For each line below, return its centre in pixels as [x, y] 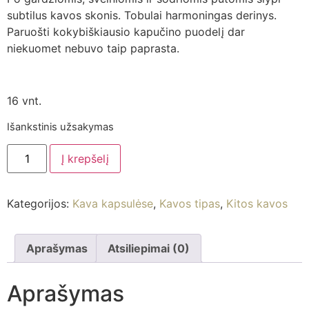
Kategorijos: [40, 204]
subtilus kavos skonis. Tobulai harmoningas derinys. [142, 15]
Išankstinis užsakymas [60, 127]
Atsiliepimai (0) [149, 249]
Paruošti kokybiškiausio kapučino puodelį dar [126, 31]
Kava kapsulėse [113, 204]
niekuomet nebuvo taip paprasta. [93, 48]
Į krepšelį [86, 159]
